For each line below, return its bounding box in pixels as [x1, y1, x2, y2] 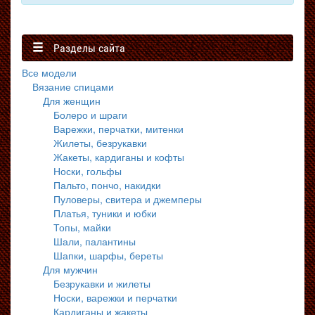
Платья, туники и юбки [53, 206, 157, 220]
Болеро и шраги [53, 108, 127, 122]
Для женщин [43, 94, 101, 108]
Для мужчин [43, 262, 98, 276]
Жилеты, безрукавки [53, 136, 147, 150]
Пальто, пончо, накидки [53, 178, 161, 192]
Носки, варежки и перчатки [53, 290, 177, 304]
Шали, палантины [53, 234, 136, 248]
